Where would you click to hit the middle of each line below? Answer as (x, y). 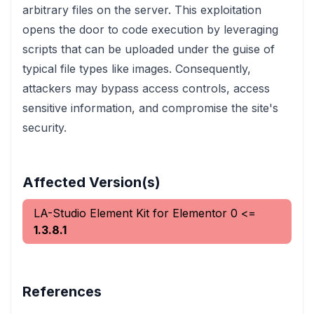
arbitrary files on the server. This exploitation (142, 10)
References (62, 292)
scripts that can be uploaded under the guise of (149, 49)
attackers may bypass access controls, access (146, 88)
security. (45, 128)
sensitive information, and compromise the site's (150, 108)
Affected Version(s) (91, 182)
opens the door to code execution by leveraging (150, 29)
